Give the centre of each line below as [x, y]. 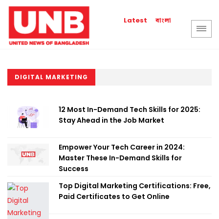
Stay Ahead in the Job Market [111, 120]
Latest [136, 20]
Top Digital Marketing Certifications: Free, [135, 186]
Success [74, 169]
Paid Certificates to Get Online [114, 197]
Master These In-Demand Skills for [120, 158]
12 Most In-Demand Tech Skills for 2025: [130, 109]
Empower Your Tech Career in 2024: [122, 147]
